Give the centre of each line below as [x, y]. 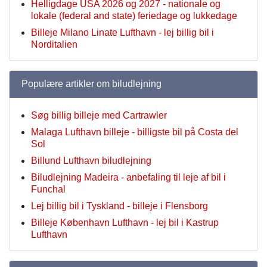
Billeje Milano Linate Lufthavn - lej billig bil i [122, 32]
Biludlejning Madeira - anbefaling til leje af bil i [128, 177]
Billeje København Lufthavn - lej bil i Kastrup [125, 223]
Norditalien [54, 44]
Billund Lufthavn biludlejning [91, 161]
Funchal [48, 189]
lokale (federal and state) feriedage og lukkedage [134, 16]
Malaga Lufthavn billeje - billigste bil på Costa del [135, 132]
